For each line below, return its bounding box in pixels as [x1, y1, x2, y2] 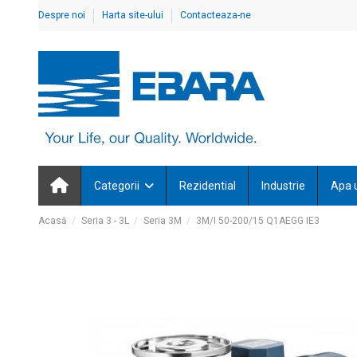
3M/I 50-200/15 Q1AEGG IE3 [196, 215, 320, 226]
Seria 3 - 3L [80, 215, 129, 226]
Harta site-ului [101, 10, 166, 21]
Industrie [261, 179, 305, 192]
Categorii [93, 179, 142, 192]
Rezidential [178, 179, 236, 192]
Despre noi [37, 10, 88, 21]
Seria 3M [143, 215, 182, 226]
